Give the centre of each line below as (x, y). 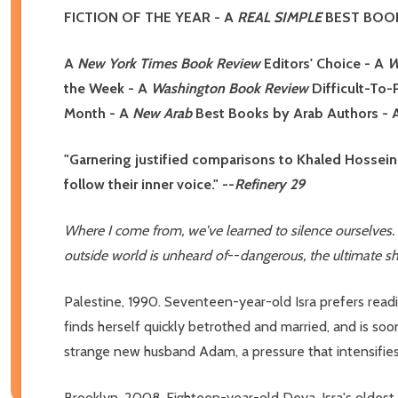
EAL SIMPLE (284, 17)
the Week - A (107, 88)
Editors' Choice (310, 63)
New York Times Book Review (169, 63)
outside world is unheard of (146, 255)
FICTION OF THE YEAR (137, 17)
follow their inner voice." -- (149, 184)
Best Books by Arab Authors (285, 113)
